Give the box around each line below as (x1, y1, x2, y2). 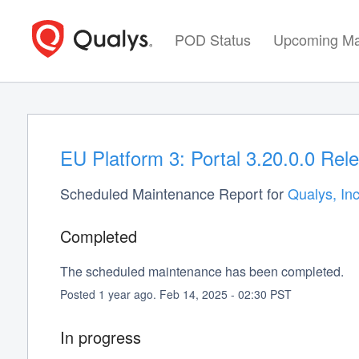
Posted (59, 286, 99, 303)
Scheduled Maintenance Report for (59, 183, 288, 204)
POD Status (175, 28, 251, 50)
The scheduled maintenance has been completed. (59, 262, 344, 281)
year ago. (104, 286, 159, 303)
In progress (59, 325, 141, 349)
